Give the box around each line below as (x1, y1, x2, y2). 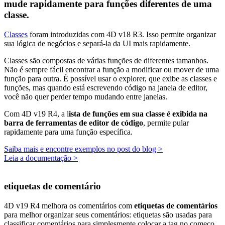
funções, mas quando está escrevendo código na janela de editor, (4, 83, 207, 92)
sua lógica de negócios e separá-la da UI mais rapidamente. (4, 39, 190, 48)
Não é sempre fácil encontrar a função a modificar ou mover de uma (4, 65, 219, 74)
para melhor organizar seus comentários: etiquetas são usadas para (4, 210, 212, 219)
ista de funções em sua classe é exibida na (69, 109, 207, 118)
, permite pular (143, 118, 189, 127)
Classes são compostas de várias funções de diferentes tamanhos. (4, 56, 208, 65)
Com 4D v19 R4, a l (4, 109, 69, 118)
